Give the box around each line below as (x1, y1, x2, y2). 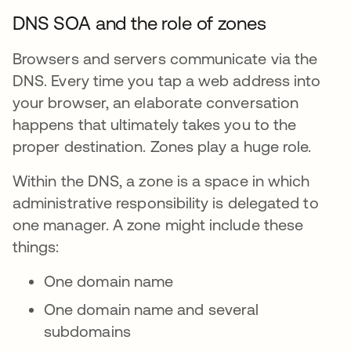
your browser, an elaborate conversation (13, 93, 299, 111)
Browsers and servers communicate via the (13, 49, 318, 67)
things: (13, 237, 60, 255)
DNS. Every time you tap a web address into (13, 71, 321, 89)
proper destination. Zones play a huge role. (13, 137, 312, 155)
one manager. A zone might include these (13, 215, 304, 233)
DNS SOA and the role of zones (13, 13, 266, 34)
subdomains (44, 322, 131, 340)
